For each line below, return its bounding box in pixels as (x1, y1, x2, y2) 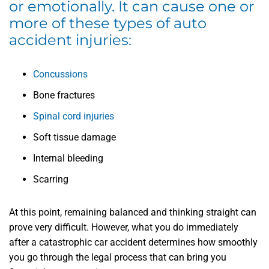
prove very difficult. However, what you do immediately (9, 222, 238, 234)
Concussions (33, 68, 88, 80)
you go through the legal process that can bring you (9, 252, 226, 264)
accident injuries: (9, 31, 131, 49)
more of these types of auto (9, 14, 207, 32)
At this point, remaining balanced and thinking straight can (9, 207, 256, 219)
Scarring (33, 174, 68, 186)
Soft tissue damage (33, 131, 116, 144)
